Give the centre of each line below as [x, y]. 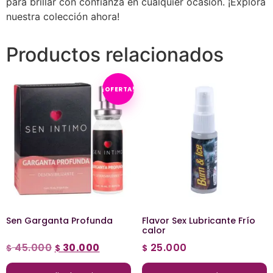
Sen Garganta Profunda [59, 220]
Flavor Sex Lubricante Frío [198, 220]
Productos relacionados [115, 55]
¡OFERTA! [119, 89]
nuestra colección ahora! [63, 17]
